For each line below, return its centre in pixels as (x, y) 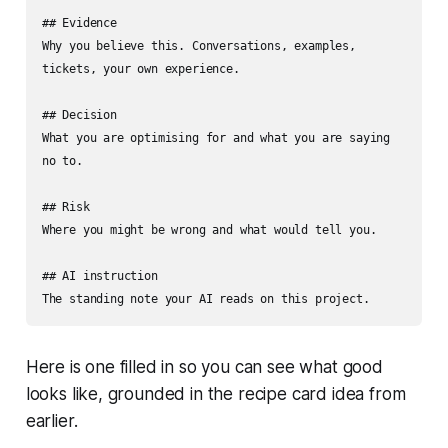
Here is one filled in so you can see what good (204, 366)
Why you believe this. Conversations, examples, (198, 45)
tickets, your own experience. (140, 68)
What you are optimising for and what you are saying (216, 137)
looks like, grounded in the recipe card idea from (215, 393)
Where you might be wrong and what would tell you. (209, 229)
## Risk (65, 206)
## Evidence (79, 22)
